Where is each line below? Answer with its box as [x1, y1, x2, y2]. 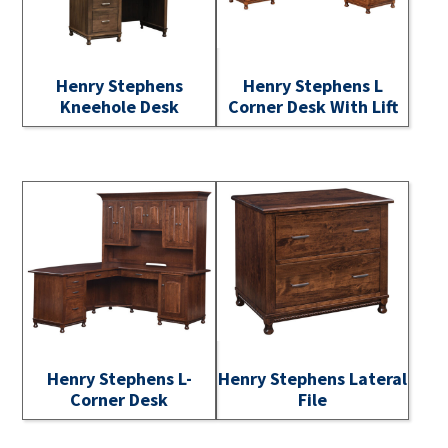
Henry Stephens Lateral [218, 367, 408, 391]
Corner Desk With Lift [227, 94, 398, 118]
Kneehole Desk [59, 94, 179, 118]
